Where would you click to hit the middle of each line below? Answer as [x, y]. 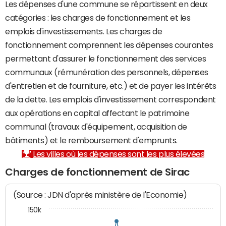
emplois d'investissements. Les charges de [84, 31]
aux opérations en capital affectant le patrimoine [97, 113]
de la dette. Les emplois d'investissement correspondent [110, 99]
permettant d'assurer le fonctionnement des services [106, 59]
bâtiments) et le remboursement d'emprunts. [91, 140]
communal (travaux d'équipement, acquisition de [96, 127]
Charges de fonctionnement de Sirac [97, 172]
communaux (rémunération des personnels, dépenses [107, 72]
